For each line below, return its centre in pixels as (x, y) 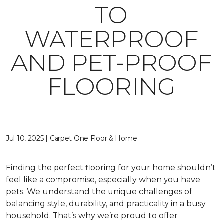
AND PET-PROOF (111, 62)
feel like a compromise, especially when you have (103, 180)
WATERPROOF (111, 39)
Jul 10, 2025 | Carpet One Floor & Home (72, 138)
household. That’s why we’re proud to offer (92, 215)
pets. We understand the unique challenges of (99, 192)
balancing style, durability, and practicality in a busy (106, 203)
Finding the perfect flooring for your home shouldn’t (111, 168)
